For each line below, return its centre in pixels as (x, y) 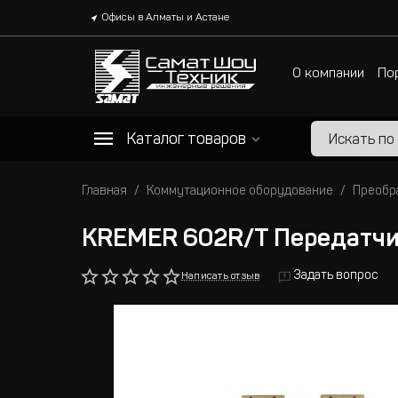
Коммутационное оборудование (240, 192)
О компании (328, 74)
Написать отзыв (221, 276)
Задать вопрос (337, 276)
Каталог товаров (186, 140)
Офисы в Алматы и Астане (166, 18)
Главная (104, 192)
